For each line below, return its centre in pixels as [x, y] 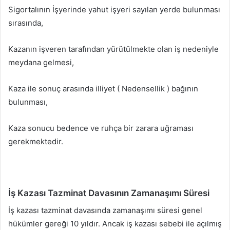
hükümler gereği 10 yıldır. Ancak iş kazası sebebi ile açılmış [115, 223]
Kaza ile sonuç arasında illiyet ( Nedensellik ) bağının [103, 89]
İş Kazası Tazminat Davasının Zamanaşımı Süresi [109, 193]
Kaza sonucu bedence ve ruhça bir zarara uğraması [101, 128]
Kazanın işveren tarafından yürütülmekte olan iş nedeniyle [113, 49]
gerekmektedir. [36, 142]
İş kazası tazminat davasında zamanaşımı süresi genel [105, 210]
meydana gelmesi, [41, 63]
